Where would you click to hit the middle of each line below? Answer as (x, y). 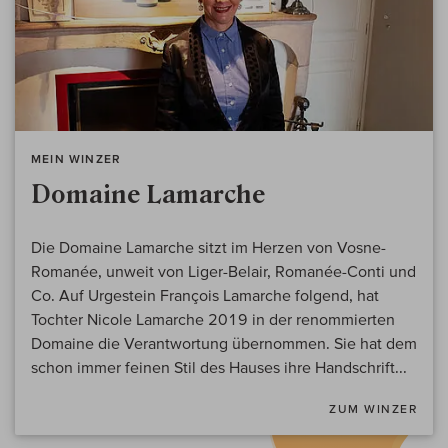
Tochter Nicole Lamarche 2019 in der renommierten (213, 319)
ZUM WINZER (373, 409)
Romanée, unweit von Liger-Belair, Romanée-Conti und (223, 271)
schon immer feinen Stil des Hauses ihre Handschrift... (219, 367)
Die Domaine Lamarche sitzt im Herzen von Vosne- (208, 247)
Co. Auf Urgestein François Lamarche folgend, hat (205, 295)
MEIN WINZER (76, 159)
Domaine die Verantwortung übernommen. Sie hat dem (224, 343)
